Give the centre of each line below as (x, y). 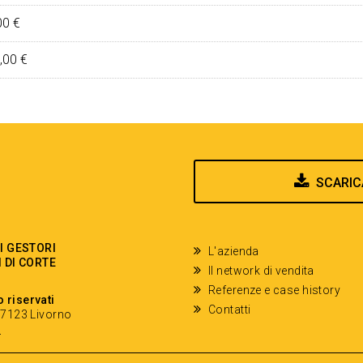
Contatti (230, 310)
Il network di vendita (261, 271)
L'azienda (234, 251)
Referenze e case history (275, 290)
